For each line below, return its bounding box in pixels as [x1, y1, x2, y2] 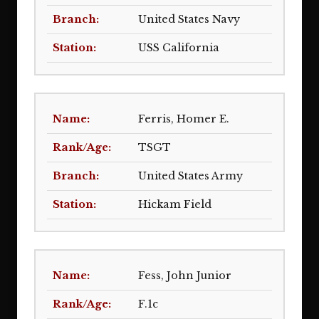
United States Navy [138, 13, 240, 26]
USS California [138, 41, 219, 54]
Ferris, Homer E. [138, 113, 229, 125]
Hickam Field [138, 198, 211, 211]
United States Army [138, 169, 243, 182]
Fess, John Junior [138, 269, 231, 282]
